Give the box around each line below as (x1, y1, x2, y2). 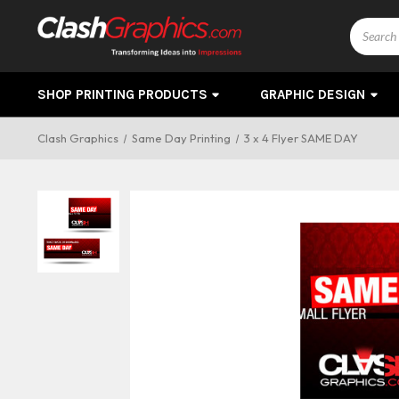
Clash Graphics (37, 131, 118, 145)
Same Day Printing (131, 131, 231, 145)
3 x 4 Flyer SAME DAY (243, 131, 358, 145)
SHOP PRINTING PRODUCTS (37, 86, 208, 102)
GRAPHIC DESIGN (260, 86, 366, 102)
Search (349, 19, 391, 35)
